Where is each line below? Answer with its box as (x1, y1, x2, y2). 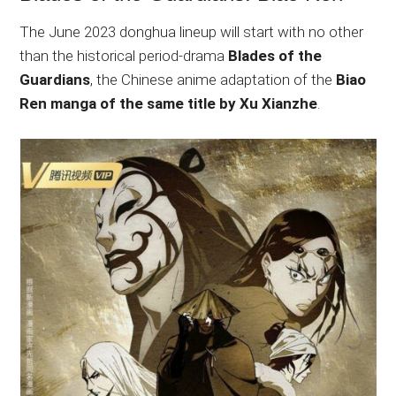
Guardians (19, 70, 91, 88)
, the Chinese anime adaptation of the (90, 70, 337, 88)
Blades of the (228, 46, 323, 65)
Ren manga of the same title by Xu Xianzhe (19, 94, 318, 112)
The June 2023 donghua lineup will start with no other (19, 22, 364, 41)
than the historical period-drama (19, 46, 229, 65)
